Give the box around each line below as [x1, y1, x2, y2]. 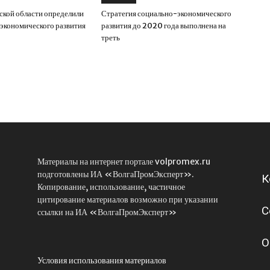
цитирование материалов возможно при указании [37, 194, 218, 205]
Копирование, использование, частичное [37, 181, 185, 192]
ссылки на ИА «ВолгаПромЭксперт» [37, 207, 177, 218]
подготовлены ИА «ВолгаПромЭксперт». [37, 169, 194, 180]
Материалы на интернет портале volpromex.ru [37, 156, 210, 167]
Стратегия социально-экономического [101, 8, 231, 19]
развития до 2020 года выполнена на [101, 20, 226, 31]
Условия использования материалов [37, 255, 166, 266]
